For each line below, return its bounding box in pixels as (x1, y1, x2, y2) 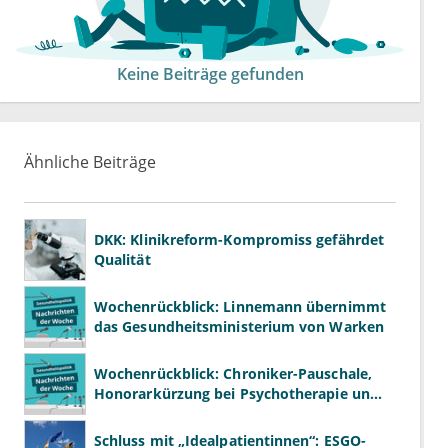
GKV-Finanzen (94, 404, 190, 424)
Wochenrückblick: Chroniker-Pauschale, (94, 364, 372, 384)
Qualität (94, 250, 151, 270)
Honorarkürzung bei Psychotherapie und (94, 384, 379, 404)
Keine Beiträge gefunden (116, 63, 304, 86)
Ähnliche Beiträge (24, 151, 156, 174)
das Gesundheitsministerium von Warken (94, 317, 384, 337)
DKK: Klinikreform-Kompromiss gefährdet (94, 230, 385, 250)
